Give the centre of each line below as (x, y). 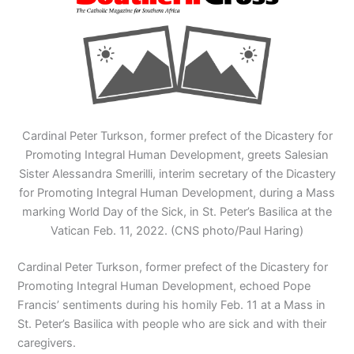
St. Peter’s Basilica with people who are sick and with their (172, 324)
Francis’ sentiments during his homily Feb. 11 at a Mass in (172, 305)
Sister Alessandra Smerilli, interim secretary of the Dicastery (177, 173)
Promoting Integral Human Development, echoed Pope (164, 286)
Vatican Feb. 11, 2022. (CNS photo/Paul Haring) (177, 230)
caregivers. (47, 343)
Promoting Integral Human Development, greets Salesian (177, 154)
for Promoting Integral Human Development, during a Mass (177, 192)
